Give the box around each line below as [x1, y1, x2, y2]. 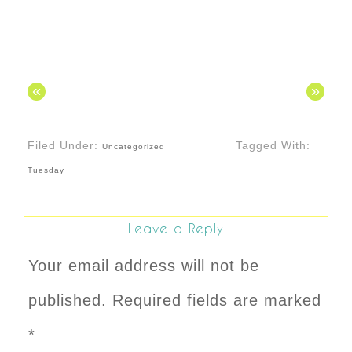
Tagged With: [235, 139, 310, 152]
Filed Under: [27, 139, 102, 152]
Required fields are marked [112, 291, 321, 310]
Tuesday [27, 166, 64, 175]
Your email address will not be [28, 257, 259, 275]
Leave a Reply [128, 221, 224, 236]
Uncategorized [102, 142, 165, 152]
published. [28, 291, 107, 310]
